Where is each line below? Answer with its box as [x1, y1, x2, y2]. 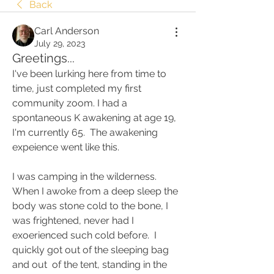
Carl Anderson [34, 25, 99, 37]
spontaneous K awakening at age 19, [12, 112, 176, 124]
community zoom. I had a [12, 97, 127, 109]
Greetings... [12, 51, 75, 65]
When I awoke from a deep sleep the [12, 185, 178, 197]
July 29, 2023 [34, 39, 85, 48]
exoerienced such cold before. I [12, 229, 157, 241]
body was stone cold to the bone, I [12, 200, 168, 212]
